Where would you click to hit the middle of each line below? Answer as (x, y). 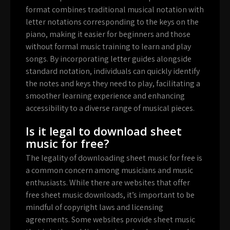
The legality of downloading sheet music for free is (114, 158)
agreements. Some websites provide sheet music (110, 220)
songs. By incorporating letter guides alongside (109, 59)
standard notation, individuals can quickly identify (113, 71)
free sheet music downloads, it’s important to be (110, 195)
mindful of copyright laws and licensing (94, 207)
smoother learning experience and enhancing (105, 96)
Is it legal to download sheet (104, 131)
